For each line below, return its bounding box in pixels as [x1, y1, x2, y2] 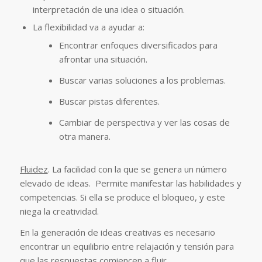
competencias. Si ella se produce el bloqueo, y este [19, 191, 225, 203]
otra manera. [58, 130, 111, 142]
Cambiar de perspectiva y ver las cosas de [58, 116, 230, 128]
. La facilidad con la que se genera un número [47, 163, 227, 175]
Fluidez [19, 163, 48, 175]
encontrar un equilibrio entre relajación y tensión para [19, 240, 234, 253]
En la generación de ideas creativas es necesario [19, 226, 215, 239]
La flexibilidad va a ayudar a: [32, 20, 144, 33]
